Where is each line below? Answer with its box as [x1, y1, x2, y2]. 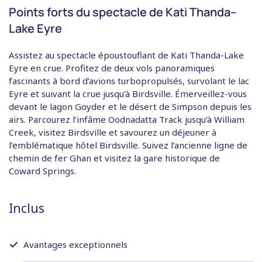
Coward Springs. [9, 165, 76, 177]
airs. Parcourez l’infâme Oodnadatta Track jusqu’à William [9, 113, 244, 126]
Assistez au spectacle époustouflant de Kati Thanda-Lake [9, 49, 244, 61]
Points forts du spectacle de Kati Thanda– [9, 4, 237, 20]
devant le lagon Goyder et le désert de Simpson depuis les [9, 101, 251, 113]
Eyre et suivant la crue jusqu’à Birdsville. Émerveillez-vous [9, 88, 247, 100]
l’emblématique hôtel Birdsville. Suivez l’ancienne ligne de [9, 139, 247, 151]
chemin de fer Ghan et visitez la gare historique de [9, 152, 220, 164]
